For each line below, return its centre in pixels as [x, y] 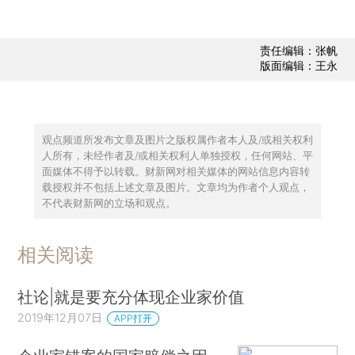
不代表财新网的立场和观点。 [109, 202]
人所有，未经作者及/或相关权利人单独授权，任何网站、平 [177, 155]
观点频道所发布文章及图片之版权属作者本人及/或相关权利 [177, 139]
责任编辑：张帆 [298, 51]
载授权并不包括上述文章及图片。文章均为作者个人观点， [176, 187]
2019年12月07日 [60, 318]
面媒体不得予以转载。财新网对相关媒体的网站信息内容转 [176, 171]
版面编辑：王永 [298, 66]
